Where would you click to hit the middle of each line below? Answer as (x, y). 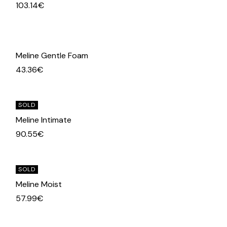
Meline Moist (39, 184)
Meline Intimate (44, 120)
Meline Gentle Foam (52, 56)
